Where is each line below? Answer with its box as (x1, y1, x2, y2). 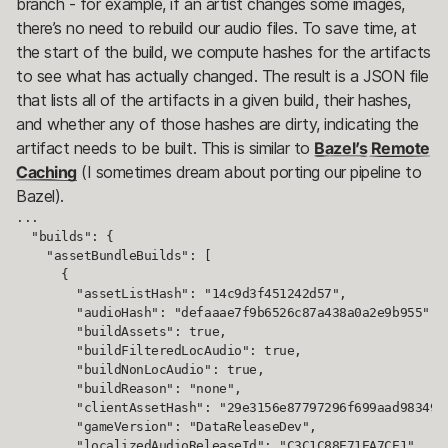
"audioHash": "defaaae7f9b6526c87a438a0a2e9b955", (16, 304, 438, 320)
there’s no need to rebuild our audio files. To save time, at (16, 17, 417, 38)
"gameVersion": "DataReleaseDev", (16, 418, 317, 434)
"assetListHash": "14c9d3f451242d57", (16, 285, 347, 301)
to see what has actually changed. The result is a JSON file (16, 65, 429, 86)
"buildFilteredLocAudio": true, (16, 342, 302, 358)
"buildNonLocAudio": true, (16, 361, 265, 377)
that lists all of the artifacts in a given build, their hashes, (16, 89, 411, 110)
